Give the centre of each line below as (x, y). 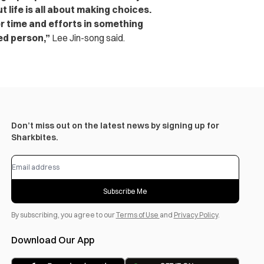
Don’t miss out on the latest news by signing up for (115, 126)
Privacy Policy (196, 215)
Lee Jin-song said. (87, 38)
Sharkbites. (34, 137)
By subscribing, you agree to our (63, 215)
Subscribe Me (125, 191)
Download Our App (52, 240)
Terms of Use (138, 215)
